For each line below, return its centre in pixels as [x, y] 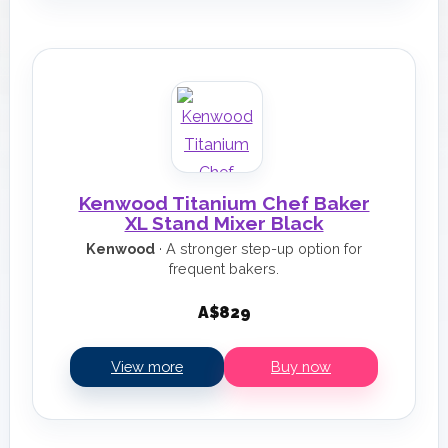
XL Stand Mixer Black [224, 223]
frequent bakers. [224, 268]
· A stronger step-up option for [258, 248]
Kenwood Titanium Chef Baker [224, 203]
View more [147, 366]
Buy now [301, 366]
